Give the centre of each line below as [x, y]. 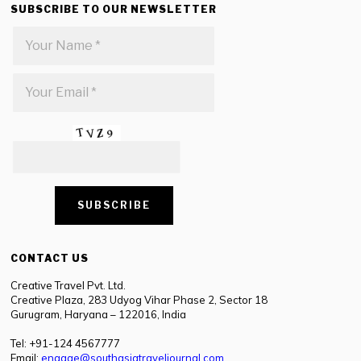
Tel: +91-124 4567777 [66, 343]
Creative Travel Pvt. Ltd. [68, 285]
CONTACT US [50, 258]
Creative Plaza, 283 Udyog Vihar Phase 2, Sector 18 [139, 299]
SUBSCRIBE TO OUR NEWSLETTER [114, 9]
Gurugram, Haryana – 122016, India [99, 314]
